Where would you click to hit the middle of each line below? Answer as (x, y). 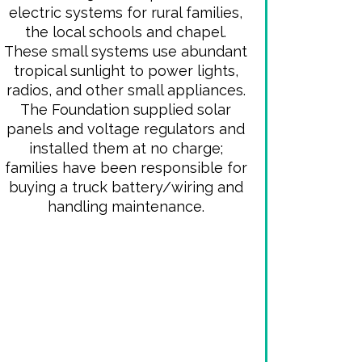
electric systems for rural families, (126, 13)
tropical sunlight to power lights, (126, 71)
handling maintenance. (126, 206)
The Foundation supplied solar (126, 109)
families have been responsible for (126, 168)
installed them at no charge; (126, 148)
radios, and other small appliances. (126, 90)
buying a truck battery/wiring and (126, 187)
